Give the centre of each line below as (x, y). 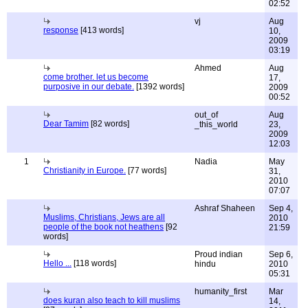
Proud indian (219, 254)
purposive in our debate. (89, 87)
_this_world (216, 124)
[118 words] (94, 263)
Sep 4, (281, 208)
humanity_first (221, 291)
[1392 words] (159, 87)
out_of (206, 115)
